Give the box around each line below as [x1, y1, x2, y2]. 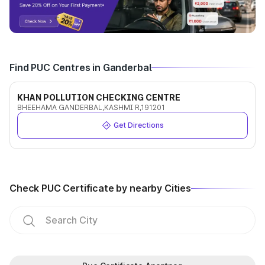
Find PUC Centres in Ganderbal [9, 62, 152, 74]
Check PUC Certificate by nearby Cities [9, 182, 191, 195]
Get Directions [113, 121, 164, 130]
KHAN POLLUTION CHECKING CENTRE [17, 92, 180, 103]
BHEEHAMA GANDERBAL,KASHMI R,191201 [17, 103, 165, 112]
